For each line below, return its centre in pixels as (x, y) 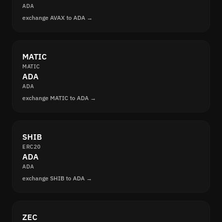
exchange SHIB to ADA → (57, 178)
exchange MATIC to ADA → (59, 98)
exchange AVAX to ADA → (57, 18)
